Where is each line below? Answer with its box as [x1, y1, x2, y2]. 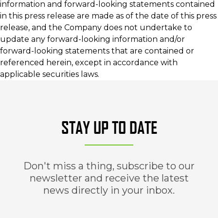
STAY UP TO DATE [61, 117, 157, 137]
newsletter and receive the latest [29, 172, 189, 184]
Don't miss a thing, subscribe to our [23, 160, 195, 172]
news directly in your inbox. [43, 184, 175, 196]
